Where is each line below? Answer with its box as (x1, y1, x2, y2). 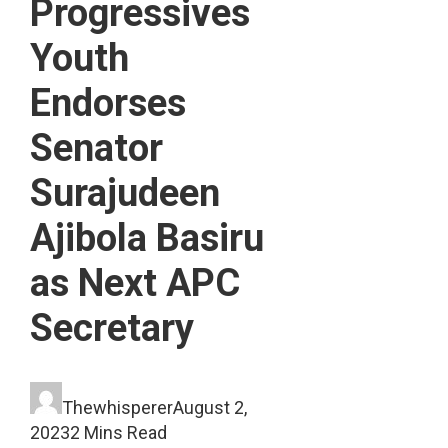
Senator (29, 125, 163, 170)
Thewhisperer (61, 397, 173, 419)
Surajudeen (29, 170, 220, 215)
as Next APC (29, 260, 240, 305)
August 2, (172, 397, 247, 419)
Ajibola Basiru (29, 215, 264, 260)
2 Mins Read (69, 422, 167, 444)
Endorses (29, 80, 186, 125)
